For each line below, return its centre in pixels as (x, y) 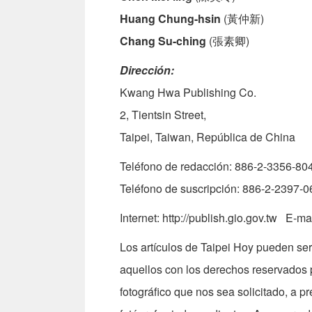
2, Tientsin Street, (163, 115)
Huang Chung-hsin (170, 19)
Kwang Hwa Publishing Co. (188, 93)
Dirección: (147, 70)
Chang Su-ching (163, 41)
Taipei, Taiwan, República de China (208, 137)
